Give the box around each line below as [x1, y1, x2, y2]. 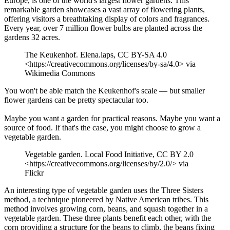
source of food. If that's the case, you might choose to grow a [4, 123, 201, 132]
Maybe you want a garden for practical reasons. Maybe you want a [4, 114, 220, 123]
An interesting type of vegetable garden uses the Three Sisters [4, 186, 203, 195]
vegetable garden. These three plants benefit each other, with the [4, 214, 211, 223]
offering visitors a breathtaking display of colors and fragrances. [4, 14, 209, 23]
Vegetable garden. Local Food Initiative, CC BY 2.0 [25, 150, 194, 159]
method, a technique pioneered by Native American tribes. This [4, 195, 208, 204]
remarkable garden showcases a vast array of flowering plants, [4, 5, 205, 14]
